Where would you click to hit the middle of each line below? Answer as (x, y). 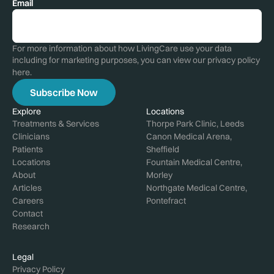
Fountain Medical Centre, (194, 162)
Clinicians (31, 137)
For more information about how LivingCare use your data (122, 49)
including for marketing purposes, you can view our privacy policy (136, 60)
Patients (28, 150)
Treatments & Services (56, 124)
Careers (28, 201)
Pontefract (166, 201)
